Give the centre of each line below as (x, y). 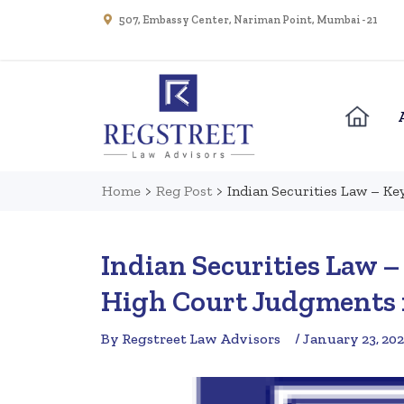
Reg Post (184, 191)
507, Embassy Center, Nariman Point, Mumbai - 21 (248, 20)
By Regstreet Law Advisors (191, 339)
